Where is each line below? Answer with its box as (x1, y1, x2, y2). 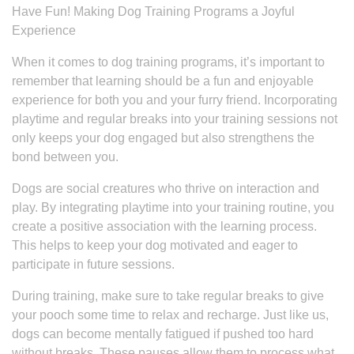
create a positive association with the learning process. (12, 220, 317, 233)
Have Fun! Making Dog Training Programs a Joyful (12, 5, 295, 18)
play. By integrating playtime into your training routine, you (12, 201, 334, 214)
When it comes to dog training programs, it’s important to (12, 55, 325, 69)
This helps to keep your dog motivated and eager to (12, 239, 298, 252)
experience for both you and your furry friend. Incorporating (12, 93, 337, 107)
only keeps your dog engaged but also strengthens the (12, 131, 314, 145)
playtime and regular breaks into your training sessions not (12, 112, 337, 126)
